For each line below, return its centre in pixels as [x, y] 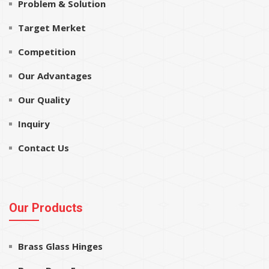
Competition [47, 51]
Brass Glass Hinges [60, 246]
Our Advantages [55, 75]
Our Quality [44, 99]
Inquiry [34, 123]
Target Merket [52, 27]
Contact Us [44, 147]
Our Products [46, 207]
